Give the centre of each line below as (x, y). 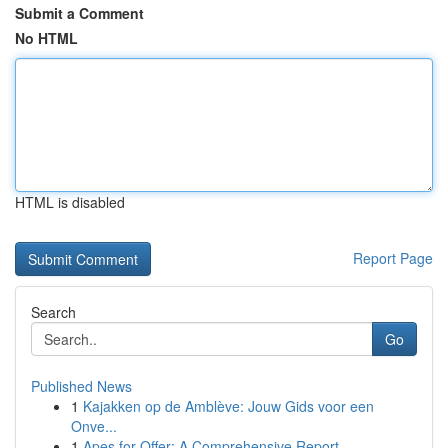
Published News (81, 386)
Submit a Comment (79, 13)
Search (53, 312)
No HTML (46, 38)
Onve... (94, 426)
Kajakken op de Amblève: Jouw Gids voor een (228, 406)
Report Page (393, 258)
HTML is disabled (70, 202)
